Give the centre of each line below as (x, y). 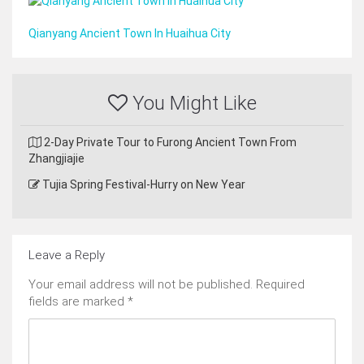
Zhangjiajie (56, 158)
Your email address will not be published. (141, 284)
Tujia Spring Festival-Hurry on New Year (143, 184)
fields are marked (78, 301)
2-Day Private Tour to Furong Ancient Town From (169, 142)
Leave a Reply (67, 255)
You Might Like (192, 103)
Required (280, 284)
